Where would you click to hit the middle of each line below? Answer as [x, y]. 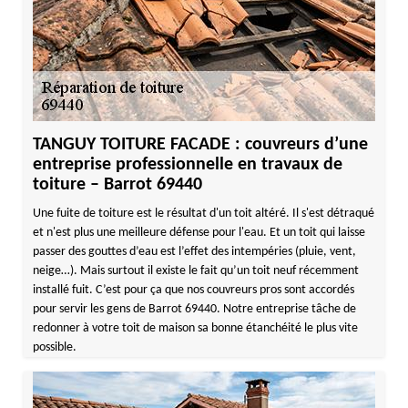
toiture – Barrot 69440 [117, 185]
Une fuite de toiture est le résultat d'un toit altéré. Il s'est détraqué [203, 214]
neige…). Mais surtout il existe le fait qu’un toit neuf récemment [195, 271]
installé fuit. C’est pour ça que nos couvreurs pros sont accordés [193, 290]
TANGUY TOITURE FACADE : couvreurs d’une [200, 145]
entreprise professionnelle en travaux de [187, 165]
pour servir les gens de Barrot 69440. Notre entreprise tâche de [194, 309]
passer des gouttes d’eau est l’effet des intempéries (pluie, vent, [194, 252]
